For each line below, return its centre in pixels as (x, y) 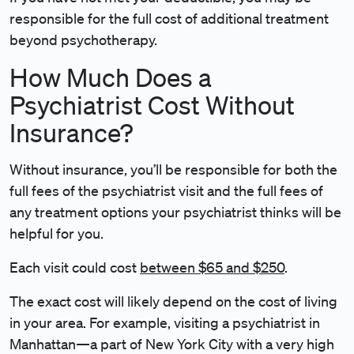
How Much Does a (111, 77)
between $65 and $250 (212, 267)
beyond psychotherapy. (83, 40)
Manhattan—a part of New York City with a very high (172, 344)
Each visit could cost (75, 267)
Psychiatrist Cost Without (152, 105)
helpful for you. (56, 233)
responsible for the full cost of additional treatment (169, 18)
